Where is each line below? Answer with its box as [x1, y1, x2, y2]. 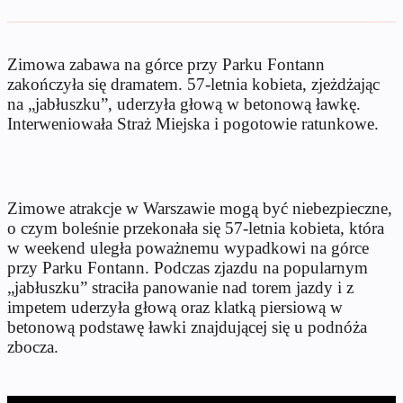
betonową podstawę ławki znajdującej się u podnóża [7, 317, 367, 336]
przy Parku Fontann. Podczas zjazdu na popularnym [7, 257, 368, 277]
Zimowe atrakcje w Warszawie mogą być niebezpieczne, [7, 198, 392, 218]
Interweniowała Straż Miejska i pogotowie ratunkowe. [7, 113, 379, 133]
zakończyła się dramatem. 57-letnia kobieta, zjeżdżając [7, 74, 380, 94]
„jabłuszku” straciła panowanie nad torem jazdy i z [7, 277, 354, 297]
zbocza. [7, 336, 58, 356]
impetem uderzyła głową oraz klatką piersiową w [7, 297, 343, 317]
